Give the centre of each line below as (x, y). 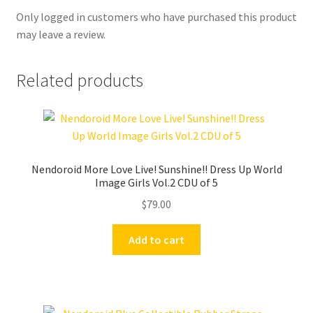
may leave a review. (60, 34)
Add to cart (156, 239)
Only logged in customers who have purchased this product (156, 16)
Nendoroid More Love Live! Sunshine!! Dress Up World (156, 169)
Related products (79, 81)
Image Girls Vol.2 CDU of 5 (156, 182)
